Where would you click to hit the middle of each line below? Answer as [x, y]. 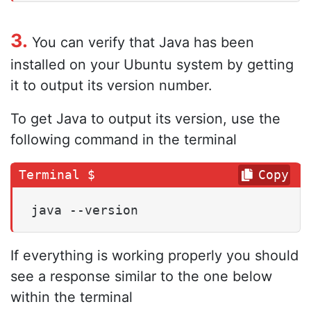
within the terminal [72, 297]
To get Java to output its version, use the [145, 118]
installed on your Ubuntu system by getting [152, 64]
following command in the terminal [124, 139]
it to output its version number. [111, 85]
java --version [85, 210]
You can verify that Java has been [141, 42]
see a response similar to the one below [141, 276]
